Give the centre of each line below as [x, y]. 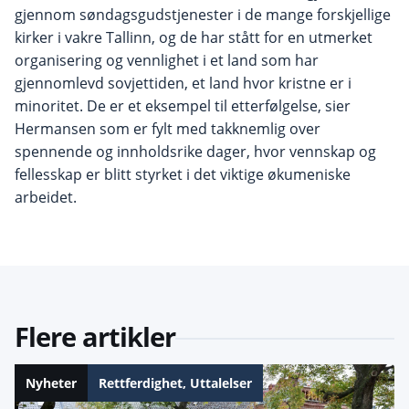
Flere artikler [95, 337]
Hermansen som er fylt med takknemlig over [168, 128]
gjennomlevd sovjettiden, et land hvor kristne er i [183, 83]
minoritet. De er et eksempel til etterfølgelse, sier [183, 105]
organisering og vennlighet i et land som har [167, 60]
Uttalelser [221, 383]
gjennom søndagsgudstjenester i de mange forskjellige [203, 14]
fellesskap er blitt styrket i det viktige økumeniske [183, 174]
